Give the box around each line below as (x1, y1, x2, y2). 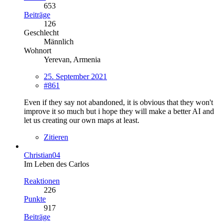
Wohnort (24, 46, 51, 55)
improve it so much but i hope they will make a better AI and (24, 107, 214, 115)
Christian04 (24, 150, 60, 159)
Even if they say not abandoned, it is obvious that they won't (24, 98, 213, 107)
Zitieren (44, 132, 68, 141)
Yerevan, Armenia (44, 55, 101, 64)
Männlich (44, 37, 74, 46)
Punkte (24, 194, 46, 203)
